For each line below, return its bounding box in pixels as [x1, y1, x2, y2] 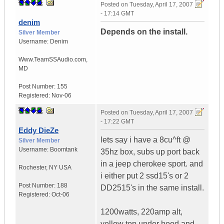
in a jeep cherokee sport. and [100, 159, 203, 168]
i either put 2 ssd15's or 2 [100, 171, 188, 180]
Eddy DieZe [18, 126, 58, 135]
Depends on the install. [100, 27, 187, 36]
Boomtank [50, 146, 77, 153]
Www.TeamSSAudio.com [18, 56, 86, 63]
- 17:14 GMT [100, 10, 134, 17]
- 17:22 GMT [100, 118, 134, 125]
